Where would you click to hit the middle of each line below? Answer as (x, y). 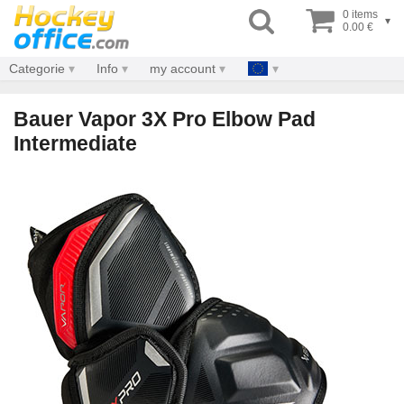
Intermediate (75, 143)
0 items (360, 14)
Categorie (37, 69)
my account (183, 69)
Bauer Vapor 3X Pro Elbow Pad (165, 119)
